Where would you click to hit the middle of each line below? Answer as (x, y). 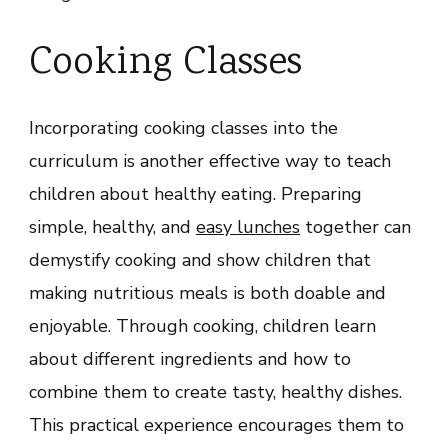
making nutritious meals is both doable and (207, 293)
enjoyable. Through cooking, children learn (202, 326)
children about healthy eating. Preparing (195, 194)
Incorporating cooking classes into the (183, 128)
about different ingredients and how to (190, 359)
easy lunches (248, 227)
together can (355, 227)
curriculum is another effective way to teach (210, 161)
